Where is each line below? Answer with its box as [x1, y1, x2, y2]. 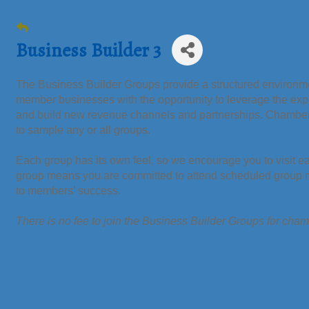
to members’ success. [16, 185, 121, 197]
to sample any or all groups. [16, 124, 150, 136]
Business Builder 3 [16, 37, 161, 63]
